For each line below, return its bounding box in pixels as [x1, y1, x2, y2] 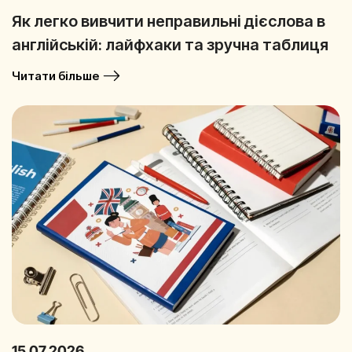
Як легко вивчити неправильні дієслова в [12, 12, 325, 31]
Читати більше [12, 68, 99, 83]
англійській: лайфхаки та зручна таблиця [12, 35, 328, 54]
